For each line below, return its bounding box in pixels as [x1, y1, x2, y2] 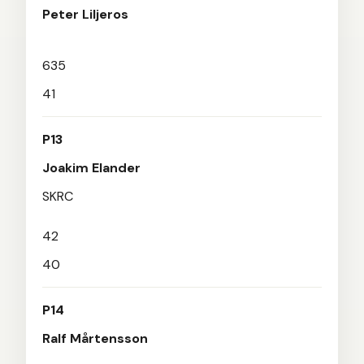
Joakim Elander [42, 159, 141, 176]
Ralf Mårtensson [42, 330, 148, 347]
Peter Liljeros [42, 6, 128, 23]
